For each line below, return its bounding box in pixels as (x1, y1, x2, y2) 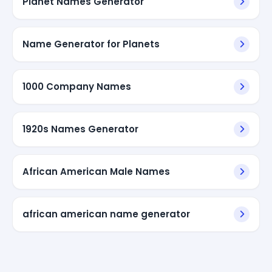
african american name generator (22, 207, 190, 220)
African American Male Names (22, 165, 170, 178)
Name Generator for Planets (22, 37, 160, 50)
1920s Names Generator (22, 122, 138, 135)
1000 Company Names (22, 80, 131, 93)
